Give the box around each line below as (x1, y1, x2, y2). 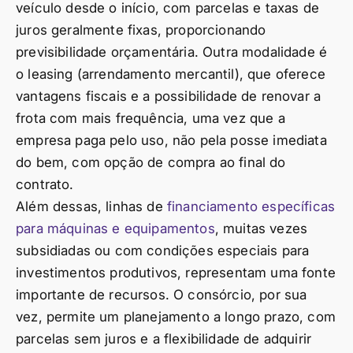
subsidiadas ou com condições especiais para (16, 243, 310, 258)
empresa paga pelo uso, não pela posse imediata (16, 132, 327, 148)
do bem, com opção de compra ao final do (16, 154, 286, 170)
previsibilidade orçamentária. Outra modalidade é (16, 44, 328, 60)
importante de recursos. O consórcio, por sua (16, 287, 307, 303)
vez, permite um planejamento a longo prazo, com (16, 309, 336, 325)
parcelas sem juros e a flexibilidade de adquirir (16, 331, 312, 347)
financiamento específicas (166, 199, 336, 214)
